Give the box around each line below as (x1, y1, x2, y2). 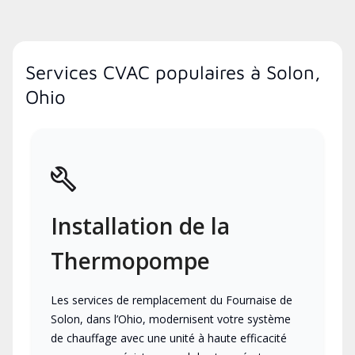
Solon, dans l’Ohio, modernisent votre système (51, 311, 291, 327)
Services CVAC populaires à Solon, (25, 61, 321, 84)
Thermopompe (51, 246, 210, 277)
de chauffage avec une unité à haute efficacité (51, 330, 287, 346)
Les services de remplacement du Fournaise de (51, 292, 292, 308)
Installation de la (51, 211, 230, 242)
